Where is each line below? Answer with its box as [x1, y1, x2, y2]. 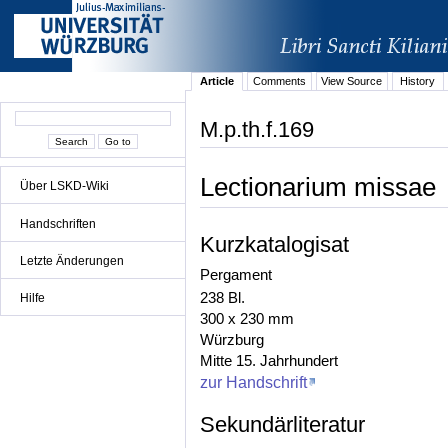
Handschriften [20, 216, 96, 231]
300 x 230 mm [200, 311, 294, 328]
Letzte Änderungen [20, 253, 124, 268]
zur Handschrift [200, 373, 307, 392]
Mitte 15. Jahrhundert [200, 353, 338, 370]
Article [200, 75, 235, 88]
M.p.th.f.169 [200, 116, 314, 142]
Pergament [200, 266, 272, 283]
